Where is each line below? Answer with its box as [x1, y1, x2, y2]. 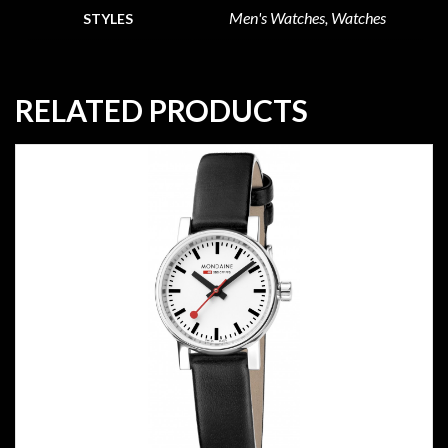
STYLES [83, 9, 133, 27]
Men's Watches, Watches [228, 7, 386, 27]
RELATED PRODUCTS [15, 91, 308, 128]
